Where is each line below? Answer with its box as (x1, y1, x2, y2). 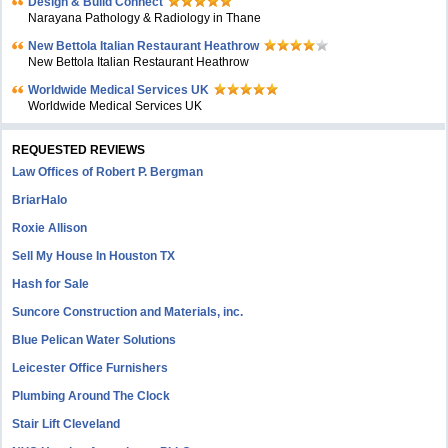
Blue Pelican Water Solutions (12, 333, 177, 347)
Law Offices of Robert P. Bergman (12, 165, 204, 179)
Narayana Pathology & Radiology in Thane (28, 11, 262, 25)
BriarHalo (12, 193, 68, 207)
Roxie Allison (12, 221, 88, 235)
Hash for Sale (12, 277, 90, 291)
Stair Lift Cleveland (12, 417, 121, 431)
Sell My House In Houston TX (12, 249, 176, 263)
